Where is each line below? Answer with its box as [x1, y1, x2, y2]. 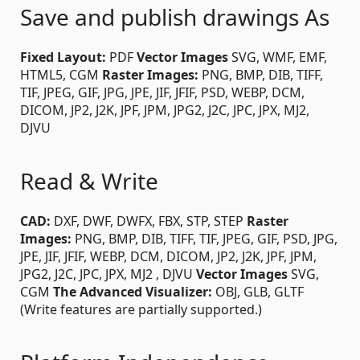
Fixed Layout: [20, 47, 106, 66]
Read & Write [20, 165, 158, 196]
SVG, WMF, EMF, [228, 47, 327, 66]
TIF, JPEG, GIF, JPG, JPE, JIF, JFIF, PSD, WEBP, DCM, [20, 83, 305, 101]
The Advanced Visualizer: [53, 282, 212, 301]
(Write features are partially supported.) [20, 300, 262, 318]
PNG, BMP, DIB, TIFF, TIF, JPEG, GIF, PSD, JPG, [72, 229, 337, 247]
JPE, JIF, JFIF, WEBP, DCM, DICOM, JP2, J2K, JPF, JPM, [20, 247, 317, 265]
